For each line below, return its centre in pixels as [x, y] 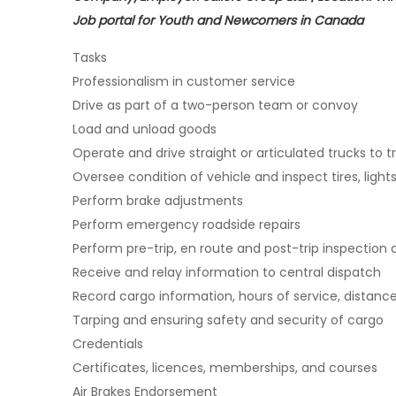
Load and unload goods [145, 129]
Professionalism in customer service [184, 81]
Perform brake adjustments [158, 201]
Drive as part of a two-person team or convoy [215, 105]
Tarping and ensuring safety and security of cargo [228, 320]
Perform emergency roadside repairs [187, 225]
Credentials [108, 344]
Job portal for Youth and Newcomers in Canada [218, 20]
